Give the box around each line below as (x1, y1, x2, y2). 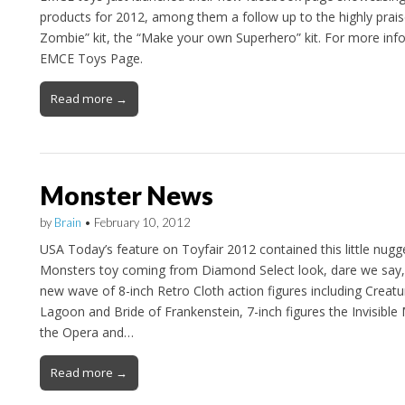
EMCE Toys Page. (39, 49, 143, 67)
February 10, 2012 (93, 214, 191, 230)
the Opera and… (39, 324, 134, 342)
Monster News (39, 179, 213, 211)
